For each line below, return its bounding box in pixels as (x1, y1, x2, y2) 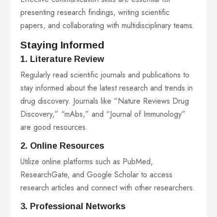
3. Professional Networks (20, 201, 128, 212)
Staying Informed (20, 39, 105, 51)
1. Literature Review (20, 54, 107, 64)
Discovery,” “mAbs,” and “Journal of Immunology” (20, 108, 186, 120)
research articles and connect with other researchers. (20, 182, 196, 194)
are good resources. (20, 122, 89, 133)
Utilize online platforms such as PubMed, (20, 156, 154, 168)
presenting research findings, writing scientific (20, 7, 170, 18)
